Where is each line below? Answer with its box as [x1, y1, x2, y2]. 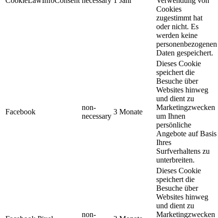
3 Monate [113, 107, 143, 116]
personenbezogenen [156, 39, 217, 48]
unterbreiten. [156, 155, 195, 164]
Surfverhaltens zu [156, 146, 210, 155]
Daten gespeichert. [156, 48, 213, 57]
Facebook [5, 107, 36, 116]
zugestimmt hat [156, 13, 202, 22]
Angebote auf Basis [156, 129, 217, 138]
